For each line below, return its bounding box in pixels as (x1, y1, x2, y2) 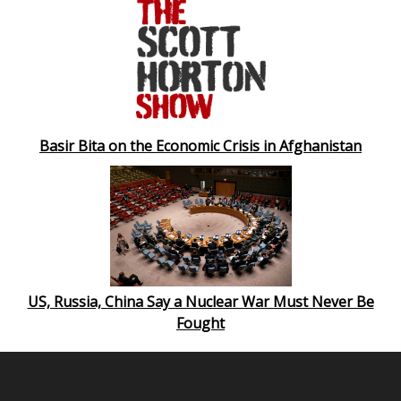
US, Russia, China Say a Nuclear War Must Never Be (27, 292, 374, 311)
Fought (176, 313, 225, 333)
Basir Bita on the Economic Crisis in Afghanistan (39, 136, 362, 156)
